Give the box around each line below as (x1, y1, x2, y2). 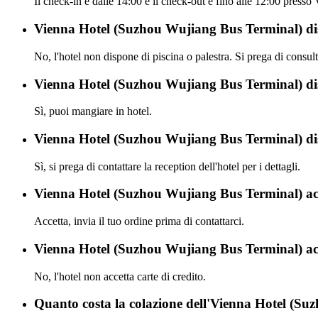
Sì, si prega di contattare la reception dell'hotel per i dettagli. (34, 160, 300, 172)
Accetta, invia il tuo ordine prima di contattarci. (34, 215, 244, 228)
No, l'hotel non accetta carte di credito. (34, 270, 206, 283)
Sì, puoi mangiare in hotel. (34, 105, 152, 118)
